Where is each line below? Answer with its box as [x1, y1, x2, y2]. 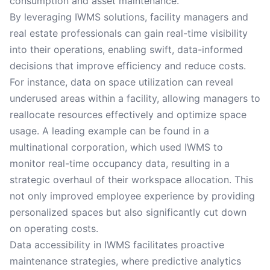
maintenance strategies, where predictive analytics [10, 255, 241, 267]
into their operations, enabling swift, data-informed [10, 43, 243, 55]
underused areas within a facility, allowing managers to [10, 92, 260, 104]
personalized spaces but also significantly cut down [10, 206, 246, 218]
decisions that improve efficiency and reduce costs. [10, 60, 246, 72]
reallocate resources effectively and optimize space [10, 108, 246, 121]
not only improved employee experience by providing [10, 190, 255, 202]
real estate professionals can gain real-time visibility [10, 27, 248, 39]
